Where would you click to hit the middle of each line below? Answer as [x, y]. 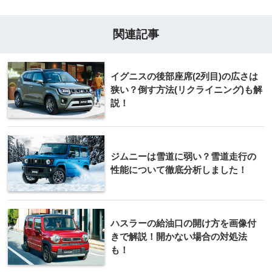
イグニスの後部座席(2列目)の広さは [184, 76]
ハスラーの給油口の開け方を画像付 [183, 223]
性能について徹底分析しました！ [179, 170]
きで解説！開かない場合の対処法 [179, 237]
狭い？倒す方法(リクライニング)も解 [186, 90]
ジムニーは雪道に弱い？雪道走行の [183, 157]
